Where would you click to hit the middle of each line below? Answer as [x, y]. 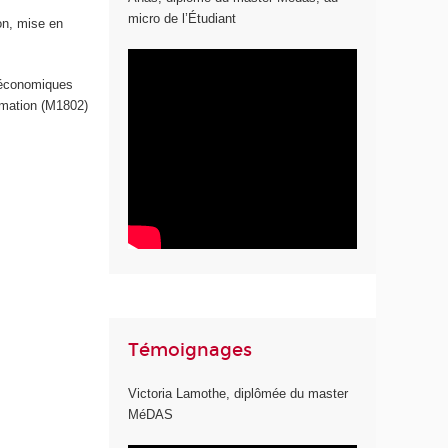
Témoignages [190, 349]
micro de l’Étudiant [182, 19]
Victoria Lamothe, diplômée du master [238, 394]
